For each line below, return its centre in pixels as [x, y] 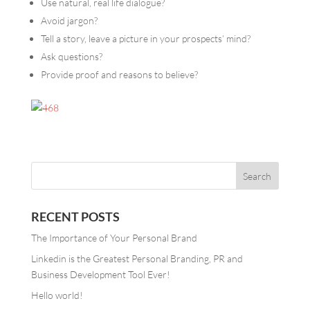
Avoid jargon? [69, 20]
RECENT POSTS [75, 217]
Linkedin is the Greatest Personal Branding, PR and [137, 258]
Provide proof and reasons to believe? [119, 74]
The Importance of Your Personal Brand [114, 238]
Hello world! [57, 295]
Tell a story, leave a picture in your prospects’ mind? [145, 38]
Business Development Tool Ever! [100, 274]
